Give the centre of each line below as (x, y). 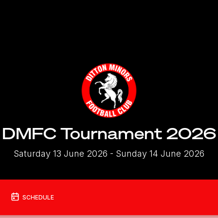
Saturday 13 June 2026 (61, 153)
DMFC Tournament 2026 (109, 133)
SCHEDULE (38, 197)
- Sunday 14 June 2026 (156, 153)
